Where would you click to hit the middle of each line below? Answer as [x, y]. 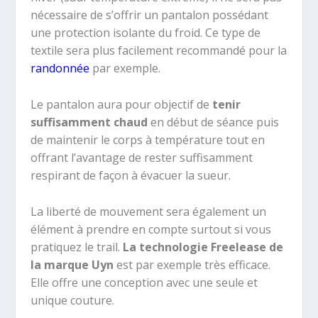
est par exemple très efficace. [192, 264]
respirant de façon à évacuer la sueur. [130, 175]
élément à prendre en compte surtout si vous [150, 229]
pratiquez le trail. [76, 247]
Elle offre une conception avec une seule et [144, 282]
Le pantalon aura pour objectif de [121, 104]
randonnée [60, 68]
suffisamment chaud [89, 122]
